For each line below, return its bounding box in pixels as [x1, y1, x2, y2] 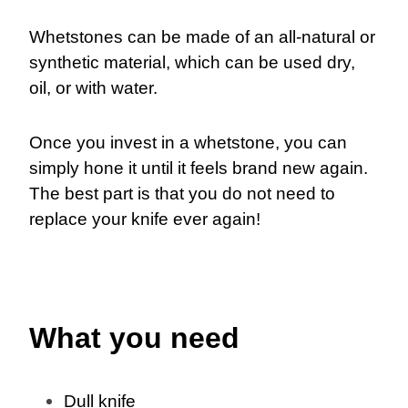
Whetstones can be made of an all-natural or [29, 26, 375, 46]
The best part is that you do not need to [29, 183, 335, 203]
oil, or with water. [29, 77, 158, 97]
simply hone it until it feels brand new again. [29, 158, 368, 178]
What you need [29, 321, 240, 354]
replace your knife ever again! [29, 209, 260, 229]
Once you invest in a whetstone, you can [29, 132, 347, 152]
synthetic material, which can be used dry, [29, 52, 355, 72]
